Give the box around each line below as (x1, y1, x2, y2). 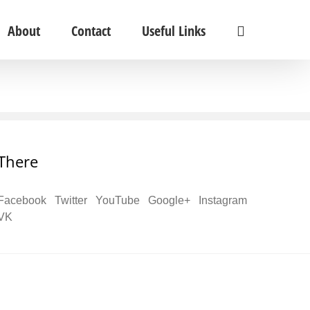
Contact (71, 21, 111, 40)
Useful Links (141, 21, 206, 40)
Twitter (54, 194, 87, 206)
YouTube (95, 194, 140, 206)
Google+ (147, 194, 190, 206)
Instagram (198, 194, 247, 206)
